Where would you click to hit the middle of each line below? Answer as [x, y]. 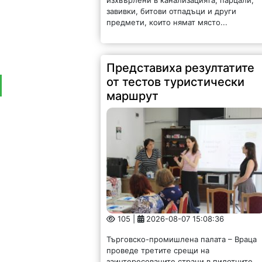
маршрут [133, 96]
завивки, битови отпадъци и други [172, 11]
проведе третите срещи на [158, 251]
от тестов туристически [176, 82]
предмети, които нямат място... [167, 22]
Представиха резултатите [181, 68]
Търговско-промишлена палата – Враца [182, 239]
